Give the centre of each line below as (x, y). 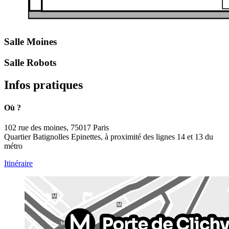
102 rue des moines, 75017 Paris (56, 128)
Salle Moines (30, 41)
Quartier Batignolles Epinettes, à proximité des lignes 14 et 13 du (109, 137)
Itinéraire (18, 164)
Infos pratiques (43, 85)
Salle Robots (30, 62)
